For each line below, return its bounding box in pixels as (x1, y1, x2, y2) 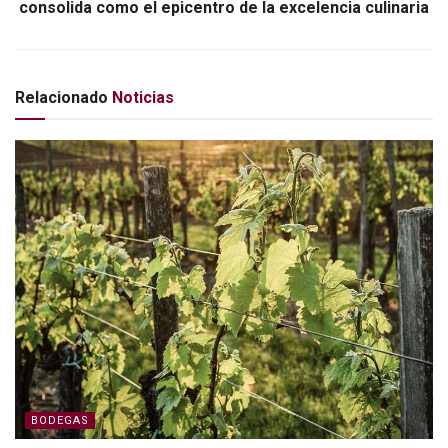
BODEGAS (31, 413, 89, 427)
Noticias (108, 87, 174, 107)
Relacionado (15, 87, 108, 107)
